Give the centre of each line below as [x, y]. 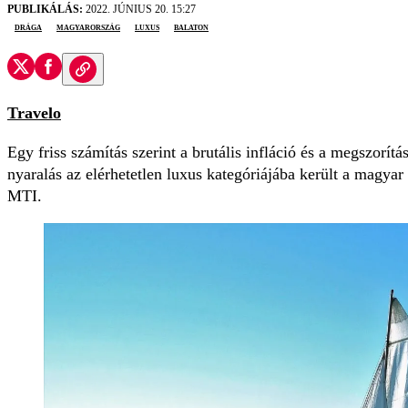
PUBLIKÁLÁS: [45, 10]
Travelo [34, 113]
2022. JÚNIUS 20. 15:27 [139, 10]
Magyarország [88, 27]
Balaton [191, 27]
